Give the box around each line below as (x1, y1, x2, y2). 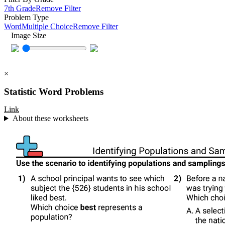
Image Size (11, 31, 46, 40)
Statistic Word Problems (4, 86, 103, 97)
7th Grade (4, 4, 36, 13)
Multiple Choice (22, 22, 73, 31)
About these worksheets (12, 114, 88, 123)
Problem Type (4, 13, 49, 22)
